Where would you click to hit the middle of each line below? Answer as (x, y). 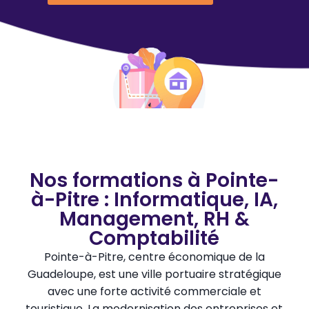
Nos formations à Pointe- (154, 180)
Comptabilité (154, 238)
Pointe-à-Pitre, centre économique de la (154, 257)
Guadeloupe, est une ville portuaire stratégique (154, 274)
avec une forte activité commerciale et (154, 291)
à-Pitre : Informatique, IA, (154, 199)
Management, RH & (154, 219)
